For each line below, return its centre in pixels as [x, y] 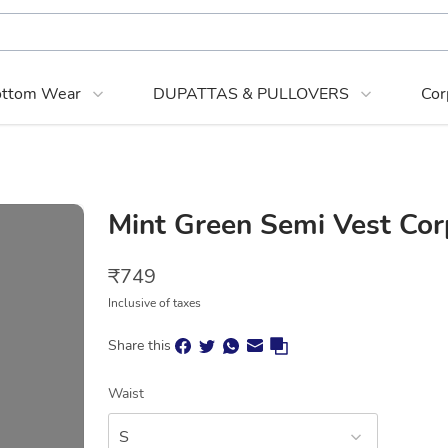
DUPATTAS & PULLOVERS [251, 94]
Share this [139, 345]
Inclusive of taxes [154, 303]
